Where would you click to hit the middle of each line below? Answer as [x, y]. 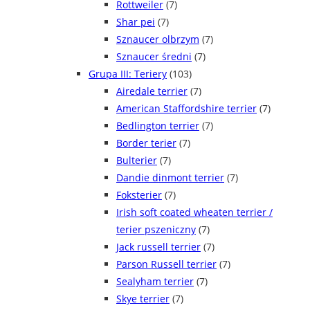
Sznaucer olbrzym [158, 39]
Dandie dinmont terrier [170, 178]
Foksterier [139, 195]
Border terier [146, 143]
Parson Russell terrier [166, 264]
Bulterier [137, 161]
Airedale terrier [152, 91]
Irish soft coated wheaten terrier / [194, 212]
